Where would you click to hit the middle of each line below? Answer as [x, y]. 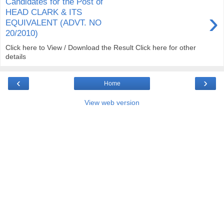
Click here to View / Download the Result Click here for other [101, 48]
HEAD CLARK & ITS [44, 12]
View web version [112, 103]
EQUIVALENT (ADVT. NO [53, 23]
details [16, 57]
